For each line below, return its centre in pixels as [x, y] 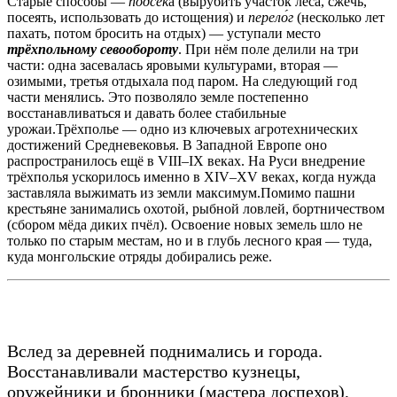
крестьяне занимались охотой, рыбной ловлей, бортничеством [196, 208]
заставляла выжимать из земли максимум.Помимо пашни [181, 192]
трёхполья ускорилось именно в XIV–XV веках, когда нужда [191, 176]
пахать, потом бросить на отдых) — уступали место [164, 33]
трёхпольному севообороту [93, 49]
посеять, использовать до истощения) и [128, 17]
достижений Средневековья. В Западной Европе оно [167, 144]
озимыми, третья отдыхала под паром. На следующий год [182, 81]
